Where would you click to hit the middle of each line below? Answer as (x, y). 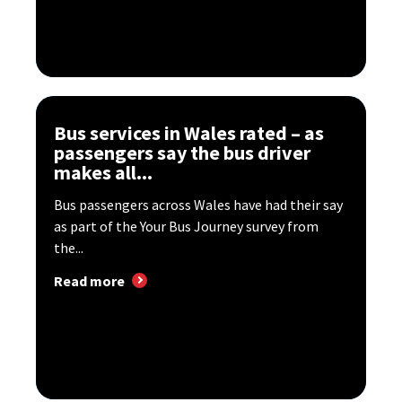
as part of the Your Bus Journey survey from (186, 226)
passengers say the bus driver (182, 152)
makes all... (103, 172)
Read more (89, 280)
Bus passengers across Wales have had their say (198, 204)
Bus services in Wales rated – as (189, 132)
